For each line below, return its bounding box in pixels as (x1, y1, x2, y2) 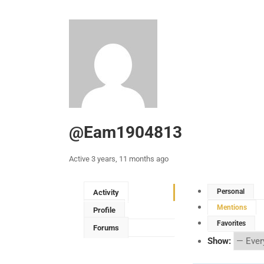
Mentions (217, 203, 247, 212)
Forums (93, 223, 119, 232)
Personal (217, 187, 245, 196)
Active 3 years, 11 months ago (69, 154, 169, 163)
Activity (93, 187, 119, 197)
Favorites (217, 219, 246, 227)
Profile (93, 205, 115, 214)
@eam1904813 (69, 122, 182, 142)
